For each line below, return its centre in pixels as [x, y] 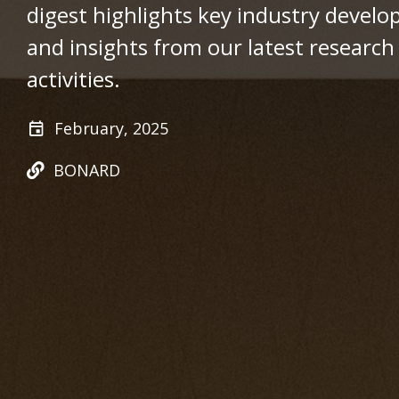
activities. [73, 79]
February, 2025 [111, 128]
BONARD [87, 170]
